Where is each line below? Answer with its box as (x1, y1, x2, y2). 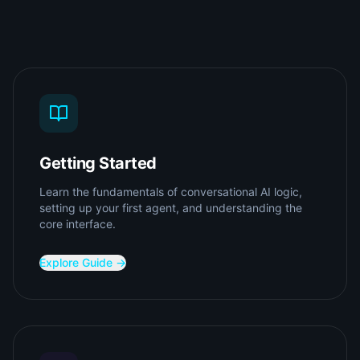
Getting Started (39, 153, 157, 173)
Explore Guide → (39, 256, 126, 269)
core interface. (39, 217, 116, 231)
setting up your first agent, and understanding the (39, 201, 302, 215)
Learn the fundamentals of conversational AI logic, (39, 185, 302, 198)
